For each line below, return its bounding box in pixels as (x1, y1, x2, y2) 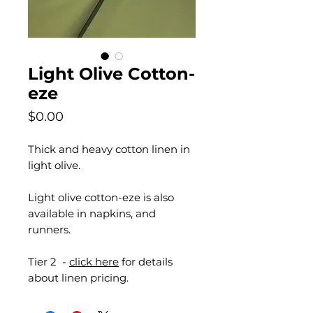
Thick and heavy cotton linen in (28, 143, 190, 156)
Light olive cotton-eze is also (28, 191, 174, 204)
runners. (28, 223, 71, 236)
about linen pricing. (28, 271, 129, 284)
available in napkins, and (28, 207, 156, 220)
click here (69, 255, 119, 268)
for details (119, 255, 173, 268)
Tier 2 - (28, 255, 69, 268)
